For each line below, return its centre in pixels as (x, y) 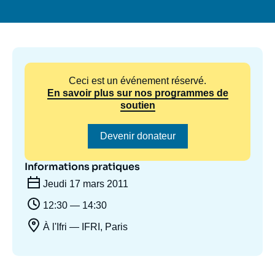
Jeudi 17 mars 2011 (86, 184)
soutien (137, 105)
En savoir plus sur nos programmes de (137, 93)
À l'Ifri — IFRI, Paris (85, 227)
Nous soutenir (137, 36)
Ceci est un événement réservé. (137, 81)
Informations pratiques (82, 167)
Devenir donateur (137, 136)
